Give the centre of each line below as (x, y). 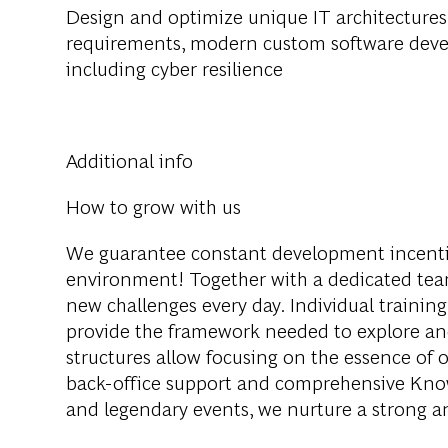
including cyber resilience (174, 67)
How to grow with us (153, 205)
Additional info (129, 159)
